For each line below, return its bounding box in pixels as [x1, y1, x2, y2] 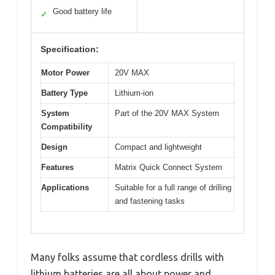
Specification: [41, 44, 99, 55]
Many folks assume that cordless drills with [31, 251, 224, 263]
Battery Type [41, 88, 88, 98]
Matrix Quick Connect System [115, 163, 222, 172]
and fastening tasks [115, 196, 185, 206]
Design [41, 142, 68, 152]
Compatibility [41, 122, 92, 132]
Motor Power [41, 68, 90, 78]
